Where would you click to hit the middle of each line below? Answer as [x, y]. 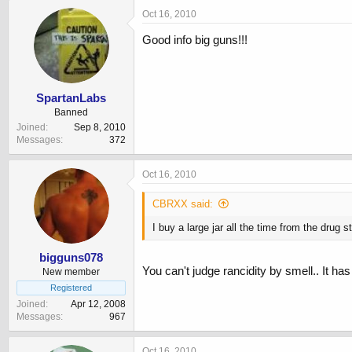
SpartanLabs [71, 97]
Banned [71, 112]
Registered [71, 288]
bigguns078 [71, 258]
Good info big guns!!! [195, 40]
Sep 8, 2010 [100, 127]
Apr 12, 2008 [98, 304]
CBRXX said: [183, 203]
